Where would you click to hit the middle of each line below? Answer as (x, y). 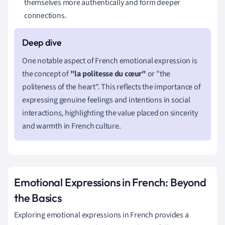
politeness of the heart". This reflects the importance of (111, 87)
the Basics (38, 198)
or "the (158, 74)
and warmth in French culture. (72, 126)
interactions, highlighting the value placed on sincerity (110, 113)
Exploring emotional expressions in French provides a (101, 215)
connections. (45, 15)
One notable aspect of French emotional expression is (110, 61)
